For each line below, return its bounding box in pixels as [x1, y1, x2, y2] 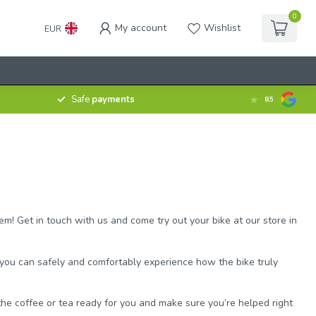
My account [115, 21, 166, 35]
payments [91, 93, 135, 106]
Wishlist [204, 21, 241, 35]
